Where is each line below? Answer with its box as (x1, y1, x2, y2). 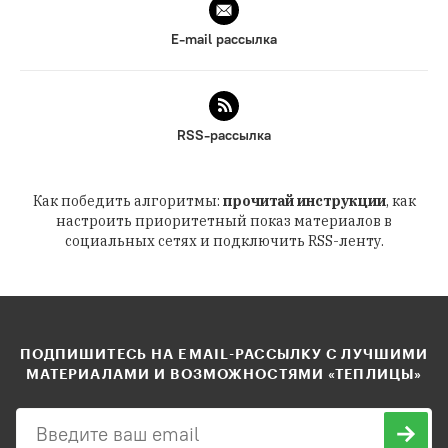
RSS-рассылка (177, 127, 271, 145)
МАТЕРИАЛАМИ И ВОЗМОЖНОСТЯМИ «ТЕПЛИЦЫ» (25, 365, 423, 383)
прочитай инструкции (222, 192, 386, 211)
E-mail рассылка (171, 31, 277, 49)
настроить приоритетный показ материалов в (56, 212, 392, 231)
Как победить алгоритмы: (32, 192, 223, 211)
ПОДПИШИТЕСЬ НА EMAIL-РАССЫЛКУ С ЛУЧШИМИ (19, 345, 429, 363)
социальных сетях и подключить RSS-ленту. (64, 232, 384, 251)
